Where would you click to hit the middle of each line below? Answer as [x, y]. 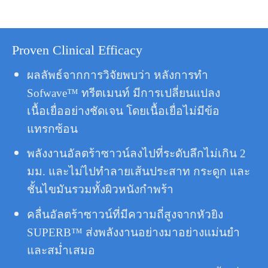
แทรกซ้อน [52, 129]
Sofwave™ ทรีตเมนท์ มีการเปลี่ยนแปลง [123, 93]
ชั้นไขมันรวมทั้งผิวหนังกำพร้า [100, 190]
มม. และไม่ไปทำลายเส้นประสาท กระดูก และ [138, 172]
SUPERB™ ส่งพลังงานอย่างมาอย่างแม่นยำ [133, 232]
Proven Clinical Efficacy [77, 50]
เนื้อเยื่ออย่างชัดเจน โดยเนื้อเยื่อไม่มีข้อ [123, 111]
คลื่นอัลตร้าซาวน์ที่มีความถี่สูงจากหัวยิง [125, 214]
